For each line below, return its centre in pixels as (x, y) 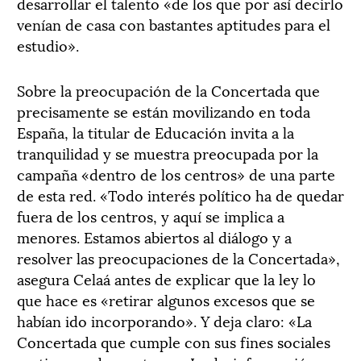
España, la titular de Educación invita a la (156, 132)
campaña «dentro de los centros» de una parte (176, 174)
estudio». (48, 45)
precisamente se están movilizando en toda (164, 111)
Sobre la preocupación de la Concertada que (168, 90)
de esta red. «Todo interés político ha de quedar (180, 195)
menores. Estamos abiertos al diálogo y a (154, 237)
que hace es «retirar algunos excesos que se (166, 299)
